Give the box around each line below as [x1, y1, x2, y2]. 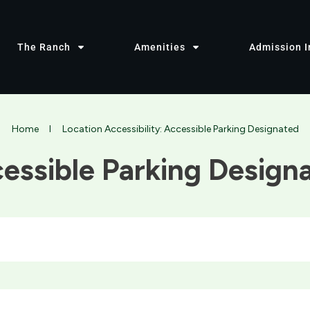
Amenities [134, 42, 185, 53]
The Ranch [17, 42, 71, 53]
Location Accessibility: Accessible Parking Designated [62, 123, 299, 136]
